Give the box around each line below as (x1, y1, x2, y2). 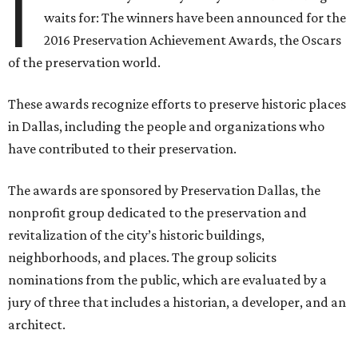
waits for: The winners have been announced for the (44, 10, 347, 26)
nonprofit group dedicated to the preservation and (8, 205, 307, 221)
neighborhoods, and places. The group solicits (8, 249, 276, 266)
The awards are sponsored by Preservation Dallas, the (8, 182, 320, 199)
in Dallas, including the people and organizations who (8, 118, 324, 135)
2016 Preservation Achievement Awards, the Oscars (44, 32, 342, 49)
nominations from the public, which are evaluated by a (8, 272, 327, 288)
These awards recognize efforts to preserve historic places (8, 96, 346, 113)
